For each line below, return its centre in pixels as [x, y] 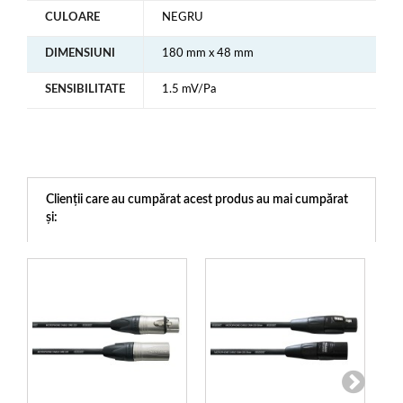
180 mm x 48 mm [208, 54]
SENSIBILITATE [85, 90]
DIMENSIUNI [80, 54]
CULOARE [72, 18]
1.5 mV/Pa [189, 90]
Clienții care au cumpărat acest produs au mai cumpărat [197, 200]
